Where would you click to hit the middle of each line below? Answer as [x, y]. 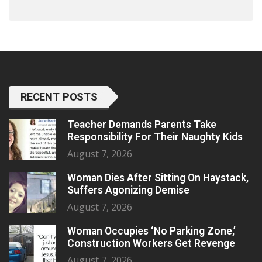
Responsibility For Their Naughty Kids [155, 137]
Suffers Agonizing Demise [128, 190]
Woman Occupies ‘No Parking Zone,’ [151, 231]
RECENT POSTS [59, 96]
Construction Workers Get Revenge [151, 243]
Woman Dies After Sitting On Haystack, [158, 177]
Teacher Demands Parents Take [142, 124]
